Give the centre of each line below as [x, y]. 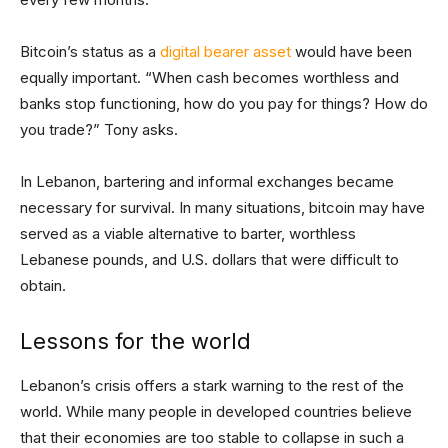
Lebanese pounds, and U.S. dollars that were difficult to [209, 259]
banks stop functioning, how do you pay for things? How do [224, 103]
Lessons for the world [135, 341]
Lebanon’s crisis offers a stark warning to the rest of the [212, 385]
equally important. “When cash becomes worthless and [209, 77]
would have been [351, 51]
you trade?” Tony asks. [99, 129]
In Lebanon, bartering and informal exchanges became [207, 181]
